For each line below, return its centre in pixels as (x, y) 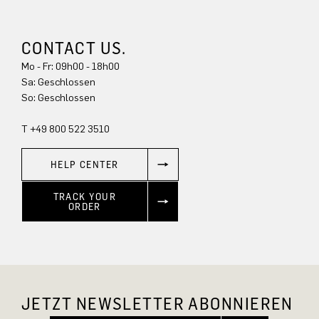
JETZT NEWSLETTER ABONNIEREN (157, 304)
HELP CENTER (84, 164)
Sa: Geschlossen (58, 82)
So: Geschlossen (58, 98)
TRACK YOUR (84, 197)
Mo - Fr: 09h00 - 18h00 (70, 66)
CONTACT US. (74, 48)
